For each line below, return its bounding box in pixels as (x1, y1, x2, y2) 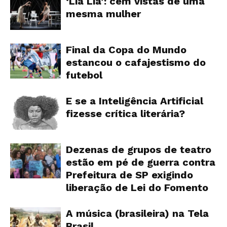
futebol (66, 69, 102, 82)
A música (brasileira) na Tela (66, 207, 209, 220)
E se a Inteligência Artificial (66, 95, 203, 107)
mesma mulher (66, 8, 141, 20)
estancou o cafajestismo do (66, 56, 206, 69)
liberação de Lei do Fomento (66, 181, 208, 194)
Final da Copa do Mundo (66, 44, 186, 56)
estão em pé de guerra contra (66, 156, 215, 169)
